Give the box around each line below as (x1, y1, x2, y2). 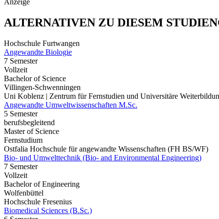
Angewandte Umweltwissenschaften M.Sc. (4, 101, 137, 109)
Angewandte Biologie (4, 48, 72, 57)
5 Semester (4, 109, 38, 118)
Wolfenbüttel (4, 189, 44, 197)
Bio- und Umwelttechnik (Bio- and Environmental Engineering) (4, 153, 201, 162)
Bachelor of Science (4, 74, 66, 83)
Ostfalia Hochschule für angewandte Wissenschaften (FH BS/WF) (4, 145, 208, 153)
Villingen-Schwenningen (4, 83, 81, 92)
